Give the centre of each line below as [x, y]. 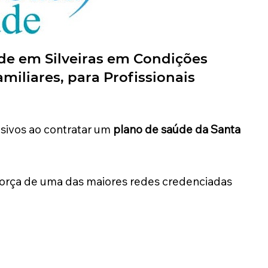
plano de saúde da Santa [176, 130]
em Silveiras [63, 59]
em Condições [157, 59]
